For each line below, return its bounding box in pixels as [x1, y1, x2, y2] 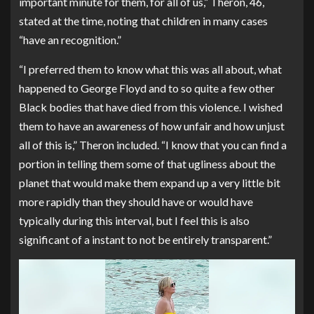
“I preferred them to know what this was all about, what [19, 62, 282, 76]
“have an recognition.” [19, 33, 121, 47]
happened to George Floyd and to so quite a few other [19, 81, 275, 95]
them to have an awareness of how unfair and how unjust [19, 119, 285, 133]
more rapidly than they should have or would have [19, 195, 253, 209]
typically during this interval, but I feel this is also [19, 214, 250, 228]
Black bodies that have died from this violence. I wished [19, 100, 282, 114]
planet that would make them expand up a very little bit [19, 176, 280, 190]
